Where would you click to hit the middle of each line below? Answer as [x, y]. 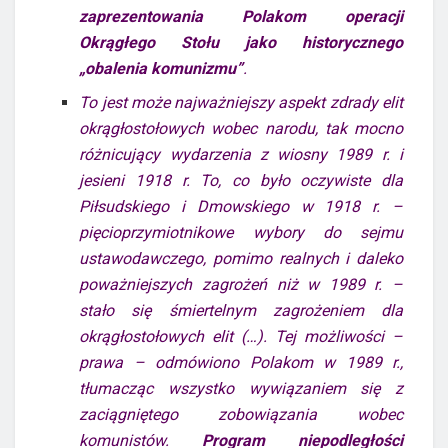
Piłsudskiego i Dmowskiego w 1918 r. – [241, 206]
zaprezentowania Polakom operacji [241, 16]
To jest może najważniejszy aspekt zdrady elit [241, 102]
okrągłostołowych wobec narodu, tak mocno [241, 128]
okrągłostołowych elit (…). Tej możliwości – [241, 336]
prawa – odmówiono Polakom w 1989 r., [241, 362]
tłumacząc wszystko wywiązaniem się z [241, 388]
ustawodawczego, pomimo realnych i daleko [241, 258]
